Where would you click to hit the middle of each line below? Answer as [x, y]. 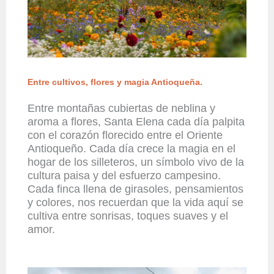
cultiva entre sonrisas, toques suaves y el [128, 216]
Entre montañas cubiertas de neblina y [121, 108]
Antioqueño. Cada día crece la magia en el [131, 148]
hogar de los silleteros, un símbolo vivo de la [136, 162]
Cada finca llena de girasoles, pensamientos [135, 189]
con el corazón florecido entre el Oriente [125, 135]
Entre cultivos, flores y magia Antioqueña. [115, 82]
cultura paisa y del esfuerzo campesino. [124, 175]
